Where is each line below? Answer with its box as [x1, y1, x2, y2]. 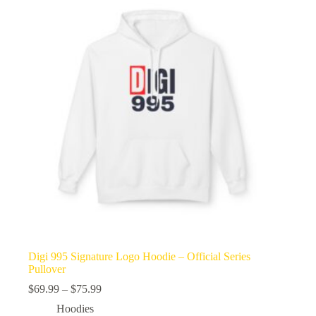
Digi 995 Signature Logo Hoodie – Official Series [28, 250, 250, 263]
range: [101, 295, 128, 308]
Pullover [28, 263, 66, 276]
